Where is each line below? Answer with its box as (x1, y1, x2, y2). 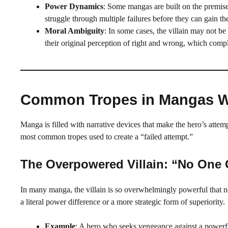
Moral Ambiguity (45, 26, 104, 35)
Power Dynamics (45, 2, 103, 11)
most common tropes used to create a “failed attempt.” (20, 132, 193, 141)
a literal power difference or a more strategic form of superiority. (20, 197, 225, 206)
